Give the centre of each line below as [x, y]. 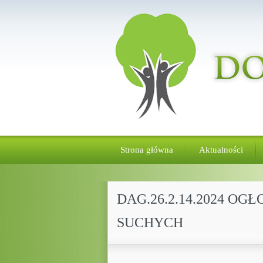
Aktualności [221, 150]
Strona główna [146, 150]
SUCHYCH [150, 222]
